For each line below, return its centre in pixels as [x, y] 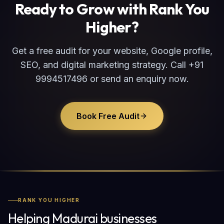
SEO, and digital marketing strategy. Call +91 [112, 65]
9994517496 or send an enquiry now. [112, 79]
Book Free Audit [108, 116]
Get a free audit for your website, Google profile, [112, 51]
